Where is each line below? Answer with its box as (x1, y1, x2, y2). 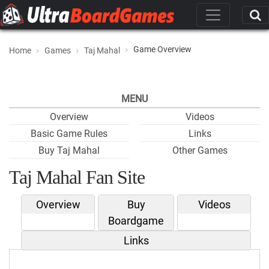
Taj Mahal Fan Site (9, 166, 145, 188)
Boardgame (108, 214, 164, 227)
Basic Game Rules (31, 128, 107, 139)
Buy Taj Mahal (38, 145, 100, 156)
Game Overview (133, 44, 192, 54)
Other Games (172, 145, 228, 156)
